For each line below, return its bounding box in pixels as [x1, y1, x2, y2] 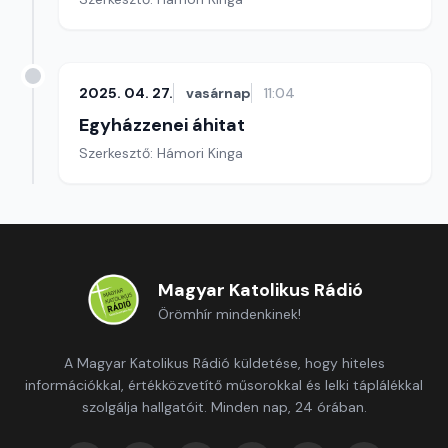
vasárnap [186, 84, 251, 102]
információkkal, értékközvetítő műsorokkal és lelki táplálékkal [25, 376, 423, 394]
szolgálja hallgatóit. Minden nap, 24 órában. [81, 398, 367, 416]
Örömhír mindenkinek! [157, 305, 301, 323]
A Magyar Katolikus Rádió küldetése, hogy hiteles [63, 354, 385, 372]
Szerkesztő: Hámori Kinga [79, 144, 243, 162]
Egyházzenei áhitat [79, 113, 245, 137]
